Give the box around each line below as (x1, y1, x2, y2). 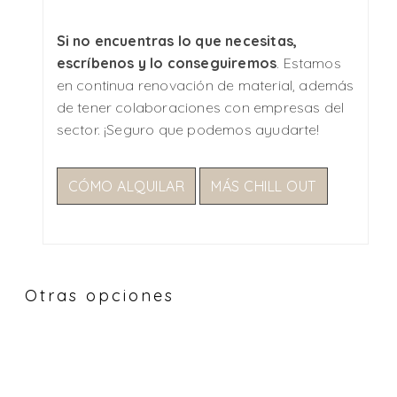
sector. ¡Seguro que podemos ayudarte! (56, 120, 320, 138)
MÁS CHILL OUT (211, 176, 316, 195)
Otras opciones (25, 285, 175, 307)
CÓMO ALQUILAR (67, 176, 185, 195)
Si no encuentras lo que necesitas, (56, 31, 298, 50)
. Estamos (276, 53, 341, 72)
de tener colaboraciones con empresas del (56, 97, 345, 116)
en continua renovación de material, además (56, 75, 354, 94)
